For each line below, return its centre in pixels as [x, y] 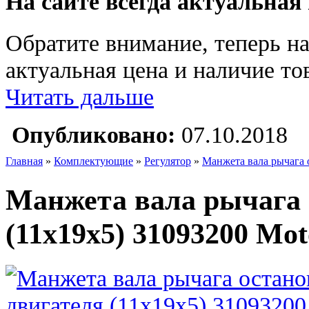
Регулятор [168, 161]
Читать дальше [80, 97]
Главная [24, 161]
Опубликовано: [93, 135]
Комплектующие [93, 161]
